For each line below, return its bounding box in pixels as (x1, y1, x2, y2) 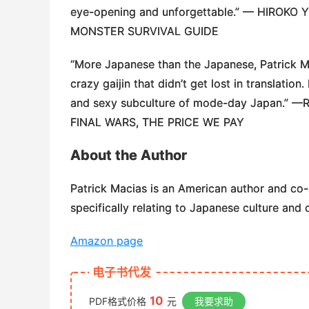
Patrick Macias (70, 181, 147, 195)
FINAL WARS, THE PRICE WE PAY (70, 114, 244, 129)
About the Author (70, 146, 187, 163)
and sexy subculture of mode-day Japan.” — (70, 95, 303, 110)
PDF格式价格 (89, 295, 146, 307)
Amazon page (70, 233, 143, 248)
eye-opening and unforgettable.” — (70, 4, 257, 19)
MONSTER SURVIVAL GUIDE (70, 23, 219, 38)
